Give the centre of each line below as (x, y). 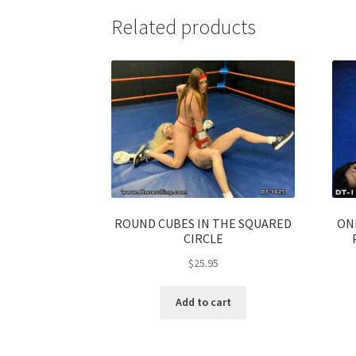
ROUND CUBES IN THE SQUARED (203, 224)
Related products (184, 27)
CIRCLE (203, 239)
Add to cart (203, 302)
